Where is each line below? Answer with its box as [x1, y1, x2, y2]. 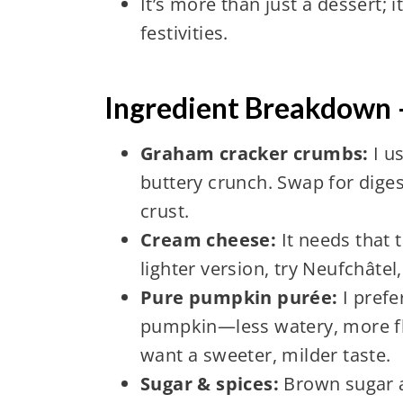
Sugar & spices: [139, 371, 279, 396]
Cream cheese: [139, 227, 277, 252]
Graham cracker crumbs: [139, 140, 369, 166]
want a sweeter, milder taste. [139, 342, 391, 367]
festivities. [139, 20, 228, 45]
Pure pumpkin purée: [139, 284, 338, 309]
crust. [139, 198, 190, 223]
